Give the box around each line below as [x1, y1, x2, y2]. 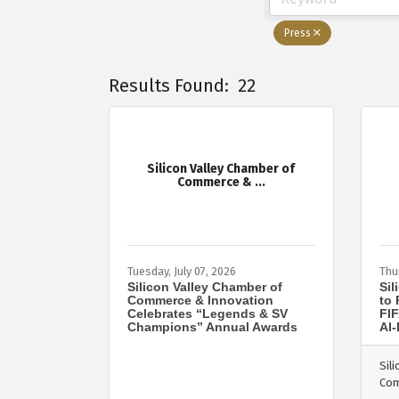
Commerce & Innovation [127, 292, 273, 307]
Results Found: [109, 74, 229, 96]
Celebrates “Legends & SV [127, 305, 288, 321]
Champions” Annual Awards [127, 319, 297, 334]
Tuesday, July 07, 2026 [127, 264, 236, 278]
